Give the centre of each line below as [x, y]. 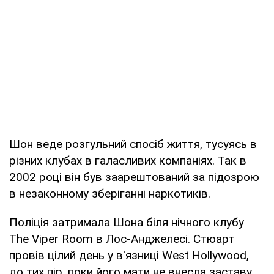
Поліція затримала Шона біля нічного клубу [127, 222]
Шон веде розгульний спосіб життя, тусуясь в [133, 144]
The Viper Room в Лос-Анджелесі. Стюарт [122, 239]
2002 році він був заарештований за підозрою [134, 177]
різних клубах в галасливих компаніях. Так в [128, 160]
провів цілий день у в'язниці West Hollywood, [129, 255]
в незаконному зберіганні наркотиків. [110, 193]
